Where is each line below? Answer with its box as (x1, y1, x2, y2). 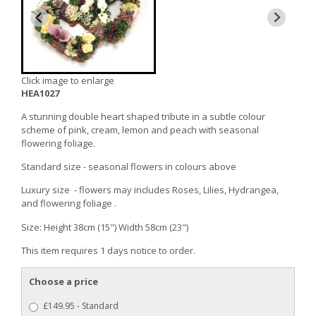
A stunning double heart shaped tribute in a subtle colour (21, 109, 265, 123)
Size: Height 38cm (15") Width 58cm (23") (21, 220, 188, 233)
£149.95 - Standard (43, 299, 119, 312)
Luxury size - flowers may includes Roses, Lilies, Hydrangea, (21, 183, 279, 197)
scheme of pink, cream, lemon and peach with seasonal (21, 123, 259, 136)
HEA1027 (21, 86, 59, 99)
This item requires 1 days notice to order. (21, 244, 195, 257)
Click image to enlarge (21, 73, 114, 87)
